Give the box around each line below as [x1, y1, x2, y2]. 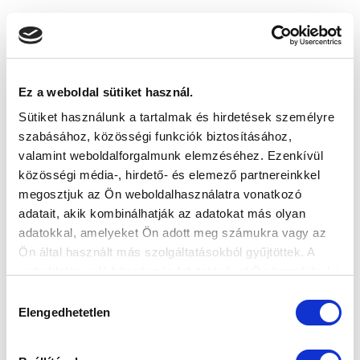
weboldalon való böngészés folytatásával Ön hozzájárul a [18, 264, 341, 278]
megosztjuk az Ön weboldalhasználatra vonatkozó [18, 187, 301, 201]
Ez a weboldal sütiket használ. [18, 84, 194, 99]
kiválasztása [6, 308, 73, 322]
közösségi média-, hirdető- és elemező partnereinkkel [18, 168, 320, 182]
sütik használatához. [18, 284, 134, 297]
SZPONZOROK [117, 80, 243, 102]
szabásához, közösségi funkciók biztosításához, [18, 129, 292, 143]
